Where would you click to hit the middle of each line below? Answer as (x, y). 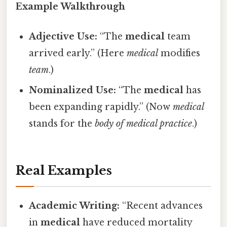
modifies (179, 53)
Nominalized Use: (73, 90)
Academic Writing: (74, 205)
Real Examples (64, 170)
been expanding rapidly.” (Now (101, 107)
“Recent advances (161, 205)
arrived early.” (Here (78, 53)
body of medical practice (144, 123)
